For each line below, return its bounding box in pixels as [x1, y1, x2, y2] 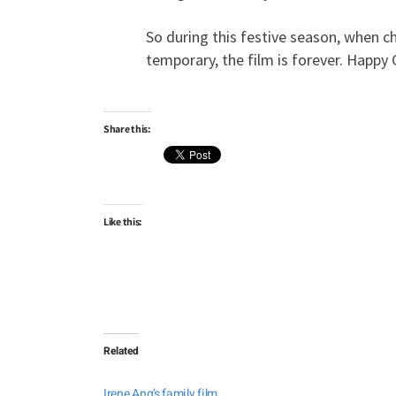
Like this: [103, 215, 142, 228]
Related [103, 343, 139, 359]
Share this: [103, 122, 151, 135]
